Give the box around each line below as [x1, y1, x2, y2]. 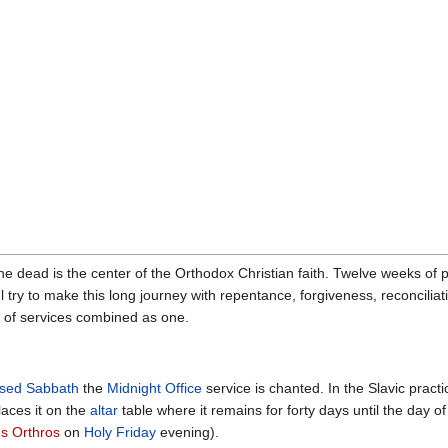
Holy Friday [84, 423, 156, 440]
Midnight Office [107, 379, 202, 396]
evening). [156, 423, 219, 440]
